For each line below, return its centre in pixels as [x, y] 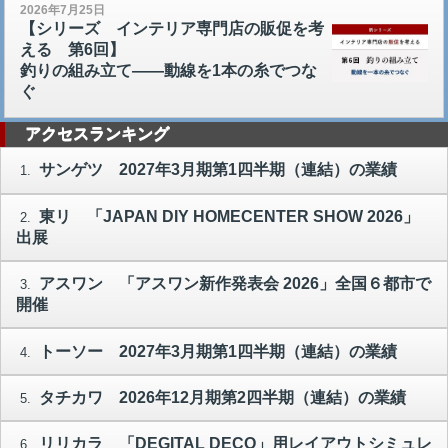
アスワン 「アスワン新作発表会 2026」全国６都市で [232, 284]
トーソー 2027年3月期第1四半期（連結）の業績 [215, 351]
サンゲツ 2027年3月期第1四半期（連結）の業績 [215, 170]
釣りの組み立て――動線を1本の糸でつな [168, 71]
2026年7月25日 [62, 10]
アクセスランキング [97, 134]
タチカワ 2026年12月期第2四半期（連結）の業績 [220, 397]
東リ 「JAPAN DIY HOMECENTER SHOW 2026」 [226, 216]
